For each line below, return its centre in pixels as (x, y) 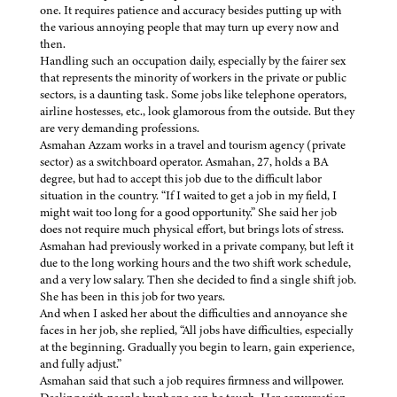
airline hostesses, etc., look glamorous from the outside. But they (197, 112)
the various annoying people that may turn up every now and (189, 27)
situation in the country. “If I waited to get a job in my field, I (188, 196)
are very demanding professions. (121, 128)
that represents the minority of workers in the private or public (193, 78)
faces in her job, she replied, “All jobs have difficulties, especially (196, 331)
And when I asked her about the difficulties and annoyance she (194, 314)
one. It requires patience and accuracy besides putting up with (191, 11)
